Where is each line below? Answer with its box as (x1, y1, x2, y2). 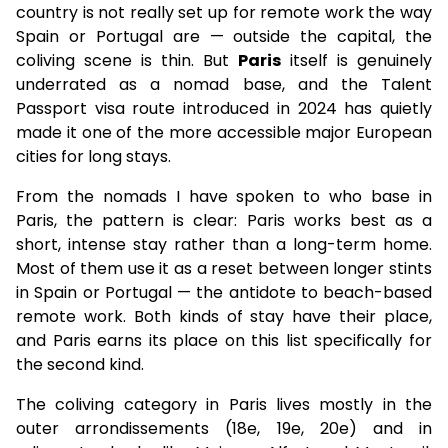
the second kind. (16, 353, 144, 376)
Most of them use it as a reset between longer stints (16, 257, 432, 280)
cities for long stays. (16, 145, 171, 168)
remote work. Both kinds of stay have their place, (16, 305, 432, 328)
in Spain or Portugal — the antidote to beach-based (16, 281, 432, 304)
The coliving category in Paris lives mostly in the (16, 393, 432, 416)
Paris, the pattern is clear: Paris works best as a (16, 209, 432, 232)
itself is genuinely (281, 49, 432, 72)
